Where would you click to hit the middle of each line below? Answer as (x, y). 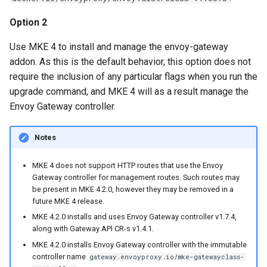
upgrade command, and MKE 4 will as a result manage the (129, 92)
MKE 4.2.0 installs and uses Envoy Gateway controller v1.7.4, (134, 217)
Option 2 (28, 23)
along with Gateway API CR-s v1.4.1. (93, 229)
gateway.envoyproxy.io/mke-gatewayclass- (167, 257)
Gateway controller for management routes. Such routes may (136, 177)
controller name (60, 256)
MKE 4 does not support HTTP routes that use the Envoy (127, 165)
